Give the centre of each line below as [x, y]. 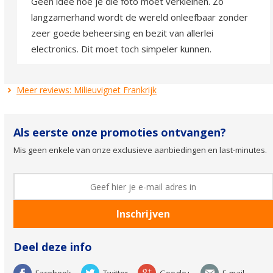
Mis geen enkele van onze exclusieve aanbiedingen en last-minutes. [140, 150]
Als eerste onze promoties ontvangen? [120, 133]
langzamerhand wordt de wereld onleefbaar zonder [140, 17]
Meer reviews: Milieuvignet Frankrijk [87, 90]
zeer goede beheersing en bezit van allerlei [122, 33]
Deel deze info [53, 247]
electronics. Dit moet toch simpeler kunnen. [121, 48]
